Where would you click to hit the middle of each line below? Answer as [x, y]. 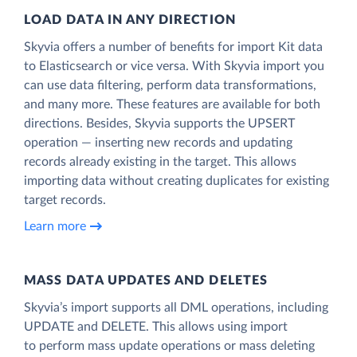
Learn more [55, 227]
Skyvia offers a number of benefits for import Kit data [173, 47]
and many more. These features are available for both [172, 104]
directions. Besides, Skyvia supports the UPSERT [159, 123]
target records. [65, 200]
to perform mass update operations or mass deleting [169, 345]
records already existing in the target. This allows [160, 161]
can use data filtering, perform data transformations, [170, 85]
